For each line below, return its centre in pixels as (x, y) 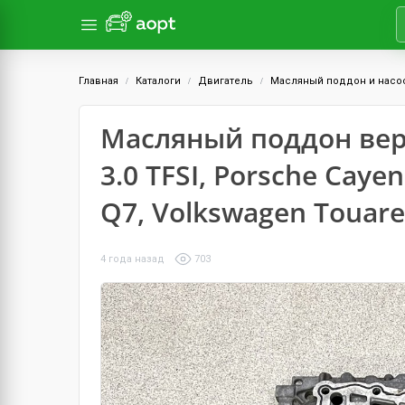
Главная (99, 81)
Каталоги (158, 81)
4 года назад (132, 259)
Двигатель (226, 81)
